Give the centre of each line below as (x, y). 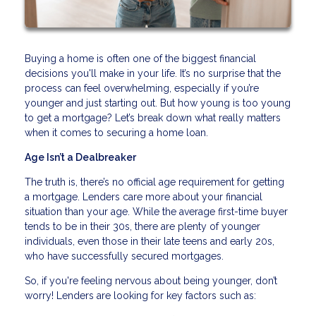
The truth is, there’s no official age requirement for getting (154, 182)
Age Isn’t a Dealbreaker (80, 158)
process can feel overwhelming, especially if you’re (142, 89)
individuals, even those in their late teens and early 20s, (150, 242)
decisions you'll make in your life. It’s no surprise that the (153, 74)
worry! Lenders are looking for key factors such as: (140, 296)
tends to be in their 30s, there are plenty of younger (142, 227)
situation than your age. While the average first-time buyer (156, 212)
